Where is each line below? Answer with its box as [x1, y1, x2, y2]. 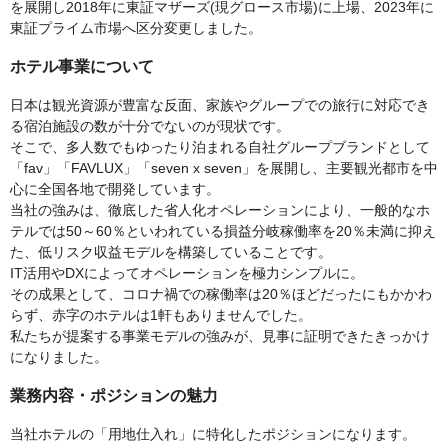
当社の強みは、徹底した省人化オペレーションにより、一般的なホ [10, 202, 430, 218]
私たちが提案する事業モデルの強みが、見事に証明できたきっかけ [10, 328, 430, 344]
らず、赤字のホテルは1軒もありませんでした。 [10, 307, 312, 323]
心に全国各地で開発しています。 [10, 181, 220, 197]
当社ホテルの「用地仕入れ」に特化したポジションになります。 [10, 426, 416, 442]
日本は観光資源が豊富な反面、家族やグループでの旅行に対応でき [10, 97, 430, 113]
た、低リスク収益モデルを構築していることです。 [10, 244, 332, 260]
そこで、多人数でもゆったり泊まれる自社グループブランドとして [10, 139, 430, 155]
